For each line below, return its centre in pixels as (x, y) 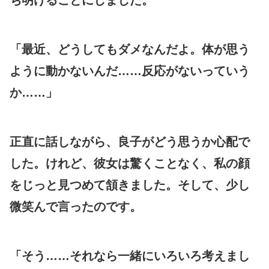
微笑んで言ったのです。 (76, 206)
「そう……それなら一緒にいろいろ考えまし (130, 255)
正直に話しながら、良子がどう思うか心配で (130, 141)
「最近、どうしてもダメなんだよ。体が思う (130, 49)
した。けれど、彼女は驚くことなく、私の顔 (130, 163)
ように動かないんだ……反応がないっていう (130, 71)
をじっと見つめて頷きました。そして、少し (130, 185)
